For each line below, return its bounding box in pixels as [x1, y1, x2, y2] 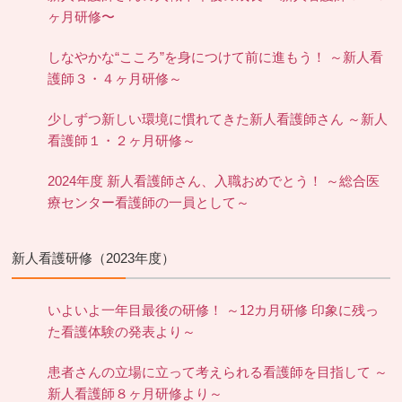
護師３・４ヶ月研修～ [48, 72, 183, 87]
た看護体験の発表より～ [48, 325, 197, 340]
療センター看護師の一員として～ [48, 196, 250, 211]
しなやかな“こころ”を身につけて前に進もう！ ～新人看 [48, 50, 384, 66]
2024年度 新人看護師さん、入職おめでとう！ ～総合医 [48, 174, 380, 189]
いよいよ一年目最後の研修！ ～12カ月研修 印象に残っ [48, 303, 380, 319]
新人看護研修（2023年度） [12, 251, 176, 267]
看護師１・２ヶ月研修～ [48, 134, 197, 149]
